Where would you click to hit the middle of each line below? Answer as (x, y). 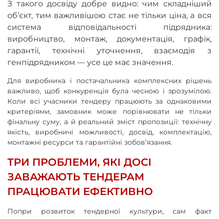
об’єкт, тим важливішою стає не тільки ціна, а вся (109, 15)
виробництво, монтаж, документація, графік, (109, 39)
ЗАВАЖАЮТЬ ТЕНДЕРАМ (76, 176)
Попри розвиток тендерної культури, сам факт (109, 211)
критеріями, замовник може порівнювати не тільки (109, 111)
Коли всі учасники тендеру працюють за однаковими (109, 101)
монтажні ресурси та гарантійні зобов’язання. (90, 142)
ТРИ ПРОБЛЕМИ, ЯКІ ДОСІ (79, 162)
